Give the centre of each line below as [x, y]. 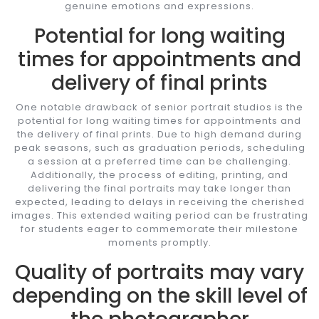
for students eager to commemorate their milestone [159, 229]
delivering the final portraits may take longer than [159, 188]
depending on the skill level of [159, 296]
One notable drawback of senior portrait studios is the [159, 107]
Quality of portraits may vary [159, 272]
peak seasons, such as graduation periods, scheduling [159, 147]
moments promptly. [159, 242]
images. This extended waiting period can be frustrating [159, 215]
